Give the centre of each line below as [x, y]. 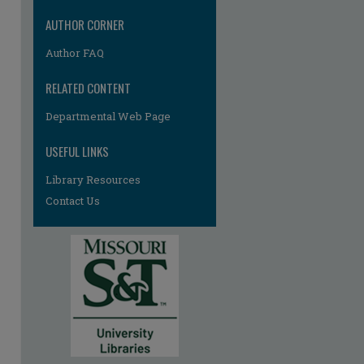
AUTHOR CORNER [85, 24]
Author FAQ [75, 53]
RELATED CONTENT [88, 88]
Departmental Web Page [108, 116]
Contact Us [73, 201]
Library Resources [93, 180]
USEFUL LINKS [77, 151]
